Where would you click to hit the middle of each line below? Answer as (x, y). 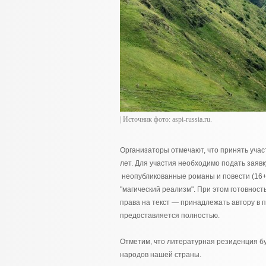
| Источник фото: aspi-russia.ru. (166, 119)
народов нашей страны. (161, 255)
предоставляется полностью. (170, 216)
